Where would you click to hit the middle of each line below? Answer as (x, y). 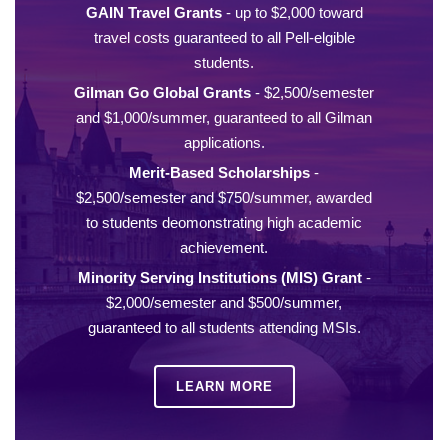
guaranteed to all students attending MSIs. (224, 327)
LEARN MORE (224, 386)
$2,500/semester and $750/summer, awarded (224, 197)
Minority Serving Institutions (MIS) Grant (219, 277)
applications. (224, 142)
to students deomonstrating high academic (224, 222)
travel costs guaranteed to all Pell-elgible (224, 37)
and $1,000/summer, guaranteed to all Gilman (224, 117)
